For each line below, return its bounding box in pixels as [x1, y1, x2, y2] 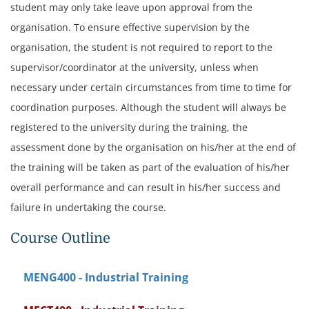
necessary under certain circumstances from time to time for [10, 80, 292, 94]
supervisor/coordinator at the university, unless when [10, 60, 259, 74]
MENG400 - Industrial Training [23, 269, 188, 285]
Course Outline [10, 230, 110, 246]
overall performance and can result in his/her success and [10, 180, 281, 194]
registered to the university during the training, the [10, 120, 248, 134]
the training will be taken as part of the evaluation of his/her [10, 160, 290, 174]
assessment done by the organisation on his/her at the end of [10, 140, 296, 154]
